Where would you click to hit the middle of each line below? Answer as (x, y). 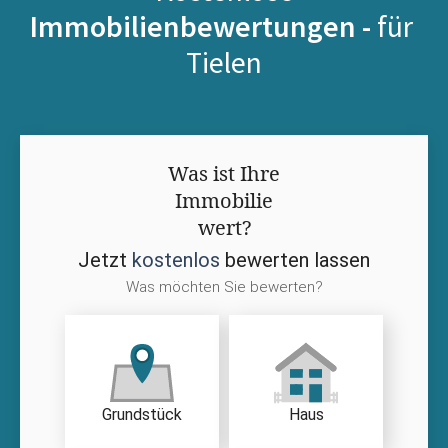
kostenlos (176, 259)
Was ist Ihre (224, 173)
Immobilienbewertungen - (203, 25)
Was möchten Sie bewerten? (224, 286)
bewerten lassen (295, 259)
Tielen (224, 61)
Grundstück (142, 415)
